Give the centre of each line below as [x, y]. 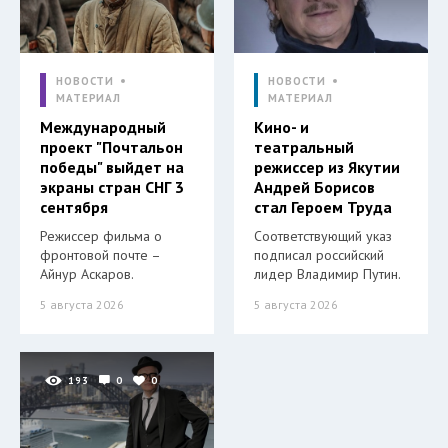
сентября [74, 207]
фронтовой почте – [100, 255]
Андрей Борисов [314, 187]
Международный [103, 127]
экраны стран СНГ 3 [112, 187]
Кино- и [281, 127]
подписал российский [319, 255]
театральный [304, 147]
